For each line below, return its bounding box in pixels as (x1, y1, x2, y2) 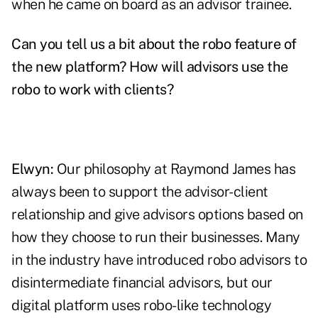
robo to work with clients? (11, 81, 173, 99)
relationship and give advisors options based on (11, 206, 303, 224)
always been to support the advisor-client (11, 183, 268, 201)
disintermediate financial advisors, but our (11, 274, 273, 292)
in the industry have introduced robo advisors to (11, 251, 307, 269)
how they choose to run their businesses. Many (11, 229, 300, 246)
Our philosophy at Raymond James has (53, 160, 295, 178)
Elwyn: (11, 160, 53, 178)
